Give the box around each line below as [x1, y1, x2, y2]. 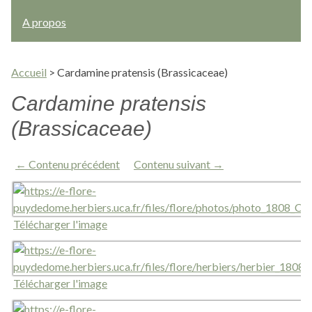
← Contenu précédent [15, 157, 120, 171]
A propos [22, 15, 66, 29]
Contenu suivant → [134, 157, 224, 171]
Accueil [11, 65, 47, 79]
